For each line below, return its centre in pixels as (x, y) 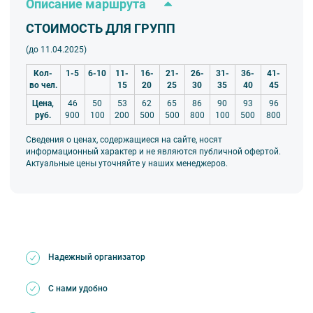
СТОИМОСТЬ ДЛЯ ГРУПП (100, 29)
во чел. (43, 86)
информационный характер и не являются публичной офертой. (153, 151)
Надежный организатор (96, 257)
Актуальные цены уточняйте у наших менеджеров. (126, 163)
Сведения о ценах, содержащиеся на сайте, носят (124, 139)
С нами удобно (78, 288)
